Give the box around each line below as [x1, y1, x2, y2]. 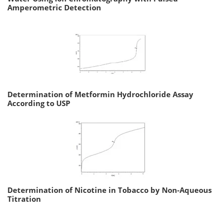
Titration [7, 193, 41, 204]
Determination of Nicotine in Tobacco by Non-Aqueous [7, 184, 212, 195]
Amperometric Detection [7, 2, 101, 12]
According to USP [7, 98, 70, 108]
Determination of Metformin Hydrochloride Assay [7, 89, 193, 99]
